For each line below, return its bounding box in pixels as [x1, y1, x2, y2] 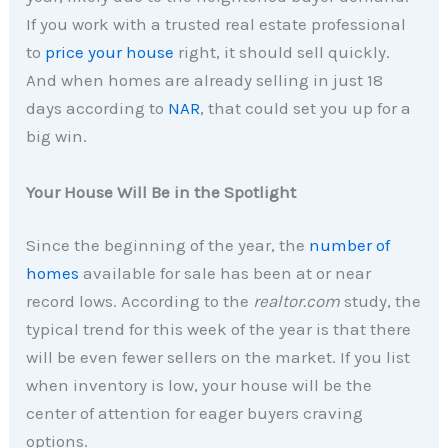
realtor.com [253, 291, 341, 312]
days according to [26, 98, 169, 119]
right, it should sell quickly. [174, 42, 391, 63]
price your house [45, 42, 175, 63]
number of [309, 235, 391, 256]
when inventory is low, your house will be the [26, 375, 373, 396]
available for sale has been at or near [79, 263, 372, 284]
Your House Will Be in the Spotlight [26, 181, 297, 202]
